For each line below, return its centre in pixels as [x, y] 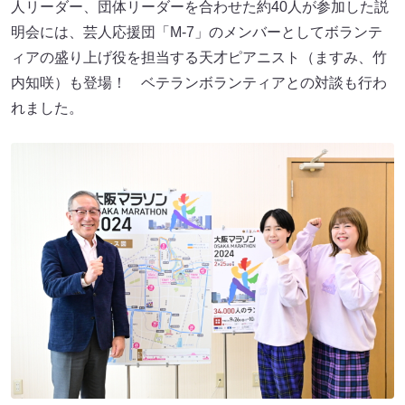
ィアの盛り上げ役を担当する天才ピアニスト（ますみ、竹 [199, 57]
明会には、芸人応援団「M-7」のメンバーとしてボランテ [197, 32]
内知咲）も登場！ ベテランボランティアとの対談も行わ [199, 83]
